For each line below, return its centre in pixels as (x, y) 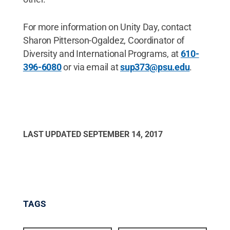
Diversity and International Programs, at (102, 54)
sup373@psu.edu (155, 67)
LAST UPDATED (53, 134)
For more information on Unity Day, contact (107, 27)
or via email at (91, 67)
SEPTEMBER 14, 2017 (123, 134)
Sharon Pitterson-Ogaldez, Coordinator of (103, 40)
